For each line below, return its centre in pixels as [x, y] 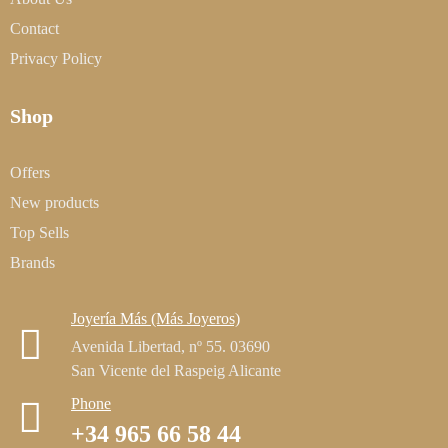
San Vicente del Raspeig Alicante [176, 370]
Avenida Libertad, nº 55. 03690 [170, 346]
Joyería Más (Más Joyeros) [155, 318]
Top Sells [39, 232]
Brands [32, 262]
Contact [34, 28]
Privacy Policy [56, 58]
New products [54, 202]
